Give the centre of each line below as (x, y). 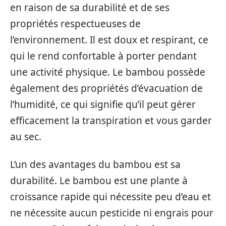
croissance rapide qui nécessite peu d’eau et (110, 196)
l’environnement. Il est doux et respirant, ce (109, 40)
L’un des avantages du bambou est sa (95, 164)
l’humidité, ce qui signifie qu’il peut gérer (103, 105)
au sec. (26, 137)
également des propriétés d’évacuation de (106, 89)
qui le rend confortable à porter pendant (103, 56)
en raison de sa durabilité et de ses (90, 8)
